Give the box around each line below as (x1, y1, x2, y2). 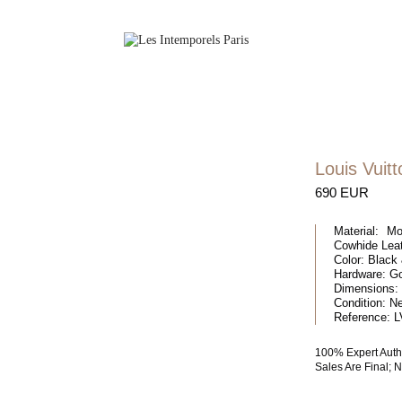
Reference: (334, 310, 391, 324)
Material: (334, 223, 380, 238)
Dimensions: (334, 281, 399, 295)
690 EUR (315, 184, 369, 200)
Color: (334, 252, 365, 267)
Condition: (334, 295, 387, 310)
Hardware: (334, 267, 387, 281)
